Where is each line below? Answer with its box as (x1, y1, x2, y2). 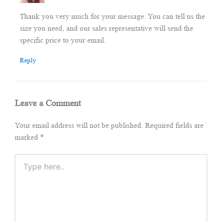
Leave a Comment (15, 98, 81, 109)
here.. (14, 165, 30, 172)
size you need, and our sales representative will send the (19, 24, 193, 32)
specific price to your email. (19, 36, 106, 44)
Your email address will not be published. (15, 121, 143, 130)
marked (15, 133, 40, 142)
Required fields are (145, 121, 204, 130)
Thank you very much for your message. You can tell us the (19, 12, 205, 20)
